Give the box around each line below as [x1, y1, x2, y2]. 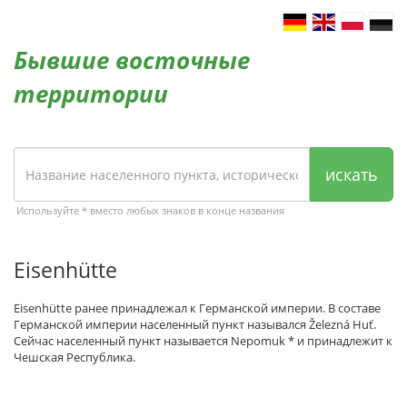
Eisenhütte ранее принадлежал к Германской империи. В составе [14, 300, 381, 316]
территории [14, 77, 168, 110]
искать [325, 164, 378, 185]
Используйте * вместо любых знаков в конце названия [16, 203, 284, 217]
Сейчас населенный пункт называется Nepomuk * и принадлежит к [14, 333, 392, 349]
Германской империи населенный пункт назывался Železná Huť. [14, 316, 376, 333]
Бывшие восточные [14, 44, 250, 76]
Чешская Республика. [14, 349, 135, 365]
